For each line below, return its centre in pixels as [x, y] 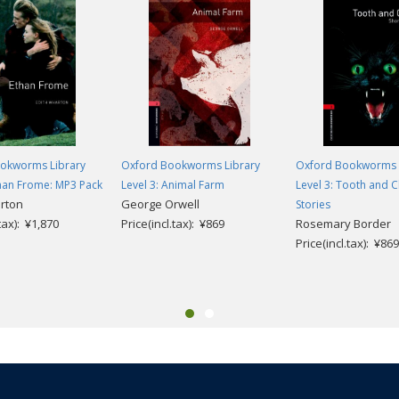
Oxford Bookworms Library [191, 165]
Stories [313, 204]
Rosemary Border [343, 223]
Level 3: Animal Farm [173, 184]
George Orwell [160, 204]
